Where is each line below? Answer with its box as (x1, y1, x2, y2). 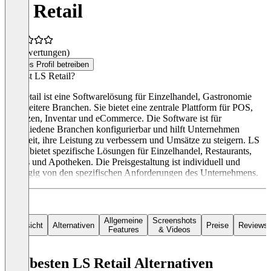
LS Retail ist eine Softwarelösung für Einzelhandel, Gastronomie (5, 91, 252, 102)
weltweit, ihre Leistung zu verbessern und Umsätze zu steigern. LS (5, 135, 260, 146)
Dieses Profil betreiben (10, 60, 89, 70)
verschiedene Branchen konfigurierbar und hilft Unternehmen (5, 124, 240, 135)
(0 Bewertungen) (5, 47, 70, 58)
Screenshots (152, 216, 197, 226)
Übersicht (10, 220, 43, 230)
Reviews (238, 220, 268, 230)
